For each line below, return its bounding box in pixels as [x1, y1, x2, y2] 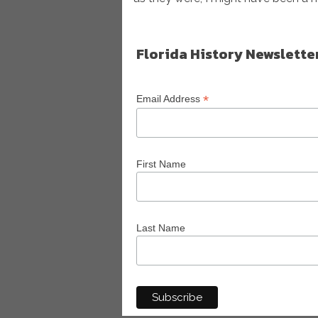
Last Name [136, 221, 185, 234]
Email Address [136, 93, 203, 104]
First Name [136, 158, 186, 170]
